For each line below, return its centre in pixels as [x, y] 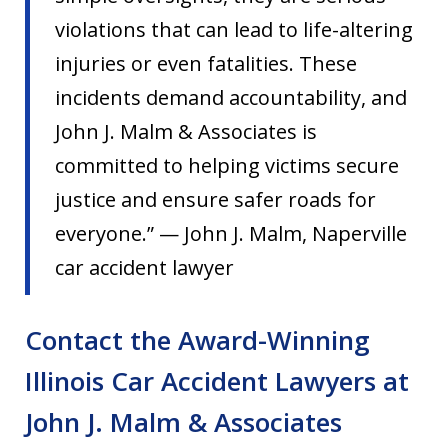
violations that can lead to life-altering [234, 30]
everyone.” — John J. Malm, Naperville [231, 234]
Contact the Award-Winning [197, 340]
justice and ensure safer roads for [215, 200]
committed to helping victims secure [227, 166]
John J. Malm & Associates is [186, 132]
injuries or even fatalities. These [206, 64]
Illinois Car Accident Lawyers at [217, 381]
